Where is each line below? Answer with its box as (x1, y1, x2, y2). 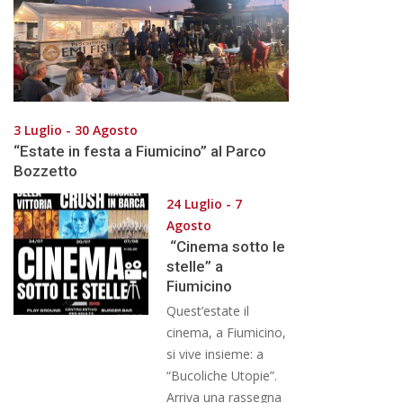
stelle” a (166, 256, 223, 275)
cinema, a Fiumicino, (166, 323, 286, 341)
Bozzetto (13, 161, 77, 180)
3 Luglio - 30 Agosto (13, 121, 138, 139)
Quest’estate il (166, 301, 249, 319)
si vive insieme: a (166, 345, 264, 363)
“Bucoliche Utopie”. (166, 366, 277, 384)
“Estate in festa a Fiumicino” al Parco (13, 141, 266, 160)
